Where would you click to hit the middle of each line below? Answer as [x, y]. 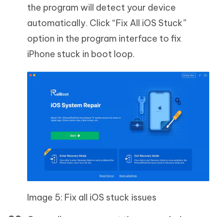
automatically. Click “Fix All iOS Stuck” [107, 23]
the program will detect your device [101, 8]
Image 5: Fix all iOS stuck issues [92, 198]
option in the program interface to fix [104, 39]
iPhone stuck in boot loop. [81, 54]
